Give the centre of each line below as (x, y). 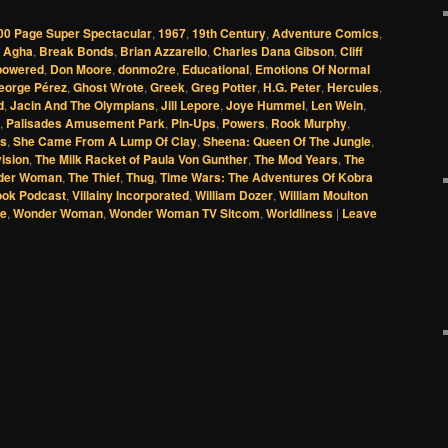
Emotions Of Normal (312, 69)
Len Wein (337, 105)
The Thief (94, 177)
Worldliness (299, 213)
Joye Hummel (265, 105)
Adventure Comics (325, 33)
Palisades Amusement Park (85, 123)
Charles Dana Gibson (273, 51)
